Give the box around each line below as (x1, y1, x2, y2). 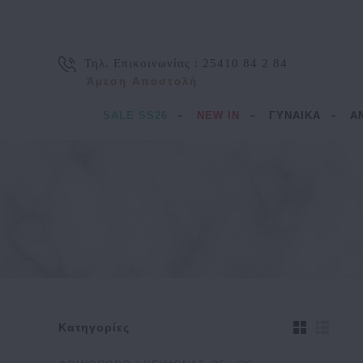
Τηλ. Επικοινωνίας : (84, 57, 203, 70)
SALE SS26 (102, 109, 168, 122)
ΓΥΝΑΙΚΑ (268, 109, 321, 122)
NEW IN (196, 109, 240, 122)
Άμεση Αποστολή (87, 75, 198, 88)
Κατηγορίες (58, 321, 130, 334)
